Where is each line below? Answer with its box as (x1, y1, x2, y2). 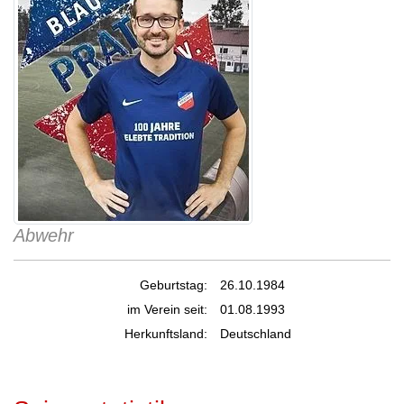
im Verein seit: (127, 302, 207, 317)
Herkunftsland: (124, 326, 207, 341)
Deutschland (220, 326, 291, 341)
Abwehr (14, 225, 74, 245)
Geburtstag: (140, 278, 207, 292)
